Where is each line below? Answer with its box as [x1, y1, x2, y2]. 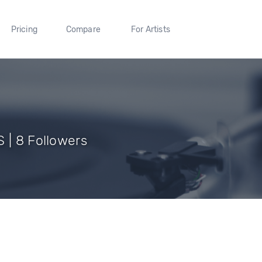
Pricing [11, 24, 37, 35]
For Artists [130, 24, 170, 35]
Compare [65, 24, 101, 35]
